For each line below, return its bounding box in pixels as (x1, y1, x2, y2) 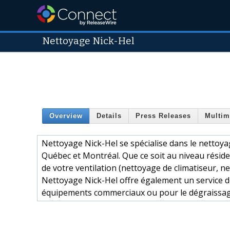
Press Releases (136, 112, 191, 120)
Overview (49, 112, 83, 120)
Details (97, 112, 122, 120)
